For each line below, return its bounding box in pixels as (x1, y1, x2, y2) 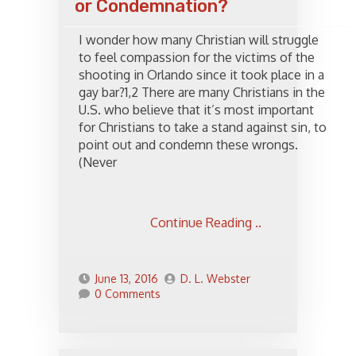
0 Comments (95, 287, 161, 301)
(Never (79, 154, 117, 171)
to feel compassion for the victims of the (79, 49, 315, 66)
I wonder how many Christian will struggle (79, 32, 319, 48)
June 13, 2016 (95, 272, 158, 286)
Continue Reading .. (150, 215, 261, 231)
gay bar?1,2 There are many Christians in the (79, 84, 325, 101)
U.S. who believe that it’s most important (79, 102, 314, 118)
